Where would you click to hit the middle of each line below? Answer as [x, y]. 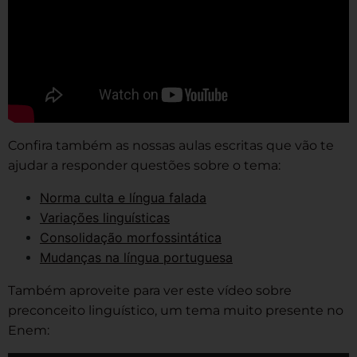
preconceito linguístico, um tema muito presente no [176, 311]
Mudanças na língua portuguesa [136, 258]
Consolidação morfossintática [131, 238]
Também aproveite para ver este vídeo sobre [150, 291]
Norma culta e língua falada [123, 198]
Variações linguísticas [105, 218]
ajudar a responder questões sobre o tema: [144, 166]
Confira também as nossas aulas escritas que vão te [171, 146]
